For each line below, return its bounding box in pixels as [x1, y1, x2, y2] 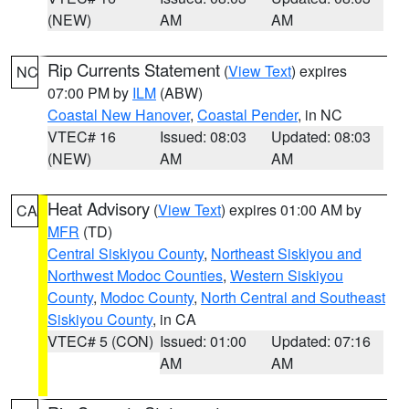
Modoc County [100, 287, 194, 308]
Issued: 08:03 [159, 126, 246, 147]
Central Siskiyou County [47, 243, 204, 264]
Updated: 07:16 [271, 330, 372, 351]
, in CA [152, 309, 196, 330]
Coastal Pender [197, 104, 298, 125]
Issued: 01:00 [159, 330, 246, 351]
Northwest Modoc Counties [47, 265, 223, 286]
